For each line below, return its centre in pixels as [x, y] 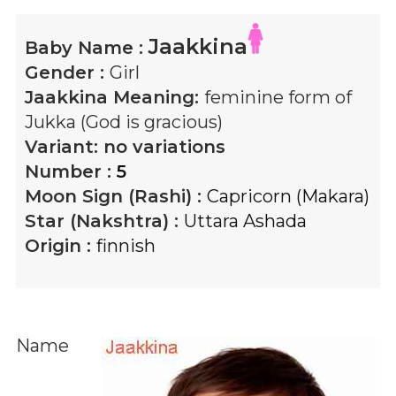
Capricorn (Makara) [288, 196]
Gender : [67, 72]
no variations [164, 147]
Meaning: [156, 97]
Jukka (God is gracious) [124, 122]
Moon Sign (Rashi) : [116, 196]
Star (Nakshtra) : [104, 221]
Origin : [61, 246]
